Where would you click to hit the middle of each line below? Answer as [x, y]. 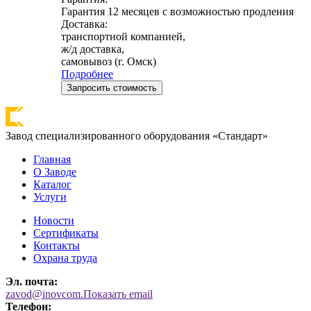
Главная [52, 159]
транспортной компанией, [123, 36]
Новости [54, 220]
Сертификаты [66, 233]
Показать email [118, 294]
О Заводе [55, 171]
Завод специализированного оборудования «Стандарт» [137, 135]
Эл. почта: [32, 281]
